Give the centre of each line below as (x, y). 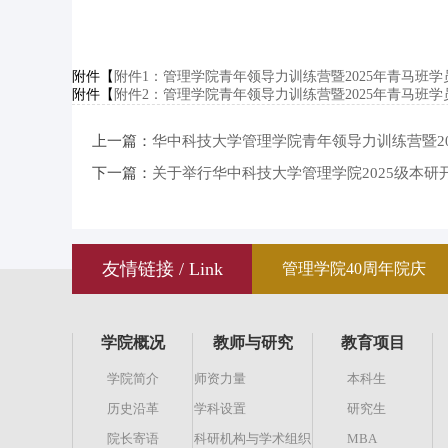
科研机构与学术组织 (252, 438)
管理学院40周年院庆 (354, 268)
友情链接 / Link (162, 269)
